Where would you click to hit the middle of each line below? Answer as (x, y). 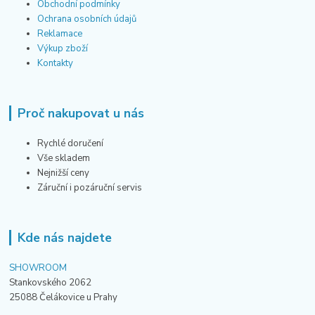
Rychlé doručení (71, 143)
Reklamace (60, 33)
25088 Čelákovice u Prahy (64, 297)
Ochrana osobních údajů (87, 19)
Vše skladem (64, 158)
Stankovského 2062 (51, 282)
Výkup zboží (64, 48)
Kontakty (56, 63)
